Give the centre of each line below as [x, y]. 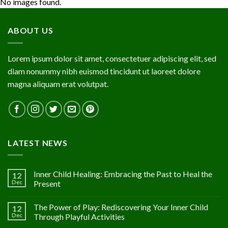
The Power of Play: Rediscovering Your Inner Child [121, 207]
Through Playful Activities [79, 217]
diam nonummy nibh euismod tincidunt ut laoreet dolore [104, 71]
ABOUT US [31, 31]
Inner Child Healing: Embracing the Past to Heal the [123, 174]
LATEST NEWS [38, 142]
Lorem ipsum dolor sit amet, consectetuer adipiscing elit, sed [112, 58]
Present [47, 184]
